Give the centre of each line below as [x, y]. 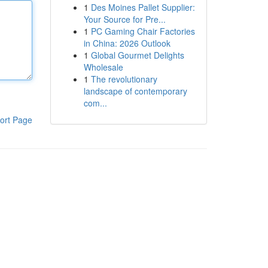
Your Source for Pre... [124, 19]
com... [95, 103]
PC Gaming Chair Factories [143, 31]
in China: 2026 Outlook [127, 43]
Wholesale [103, 67]
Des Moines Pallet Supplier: [143, 7]
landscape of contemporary [135, 91]
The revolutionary [124, 79]
